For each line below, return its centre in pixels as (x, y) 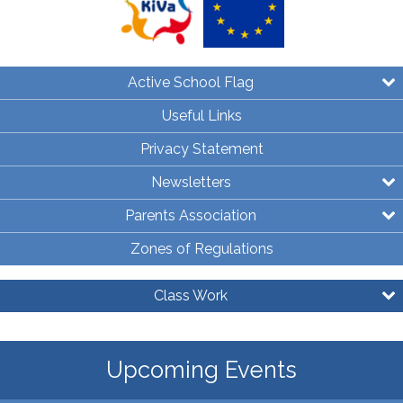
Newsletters (191, 183)
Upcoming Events (201, 370)
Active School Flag (191, 83)
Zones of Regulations (201, 249)
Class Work (191, 296)
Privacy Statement (201, 149)
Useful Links (201, 116)
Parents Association (191, 216)
